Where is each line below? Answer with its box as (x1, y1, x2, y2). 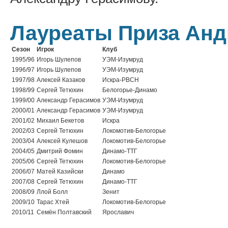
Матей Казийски (37, 168, 83, 175)
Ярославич (102, 209, 134, 216)
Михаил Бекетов (37, 117, 84, 124)
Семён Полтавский (37, 209, 92, 216)
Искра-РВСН (102, 76, 139, 83)
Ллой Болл (37, 188, 68, 195)
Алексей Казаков (37, 76, 85, 83)
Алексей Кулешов (37, 137, 88, 145)
